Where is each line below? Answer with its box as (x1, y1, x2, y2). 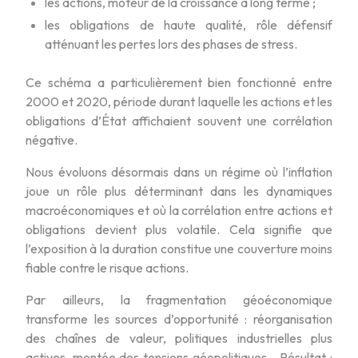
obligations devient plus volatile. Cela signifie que (26, 221, 332, 237)
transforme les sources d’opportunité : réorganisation (26, 310, 332, 327)
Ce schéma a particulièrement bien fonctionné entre (26, 74, 332, 90)
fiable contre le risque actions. (26, 259, 189, 276)
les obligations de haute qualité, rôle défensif (45, 16, 332, 33)
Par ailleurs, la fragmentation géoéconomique (26, 291, 332, 308)
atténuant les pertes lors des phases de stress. (45, 35, 297, 52)
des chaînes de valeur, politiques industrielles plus (26, 329, 332, 346)
